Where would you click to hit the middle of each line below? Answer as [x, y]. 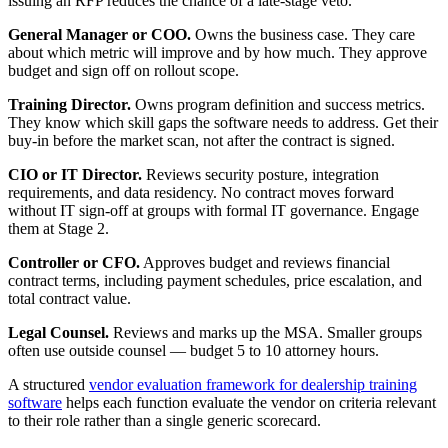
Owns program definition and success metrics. [278, 105]
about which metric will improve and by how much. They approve [217, 53]
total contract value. [69, 299]
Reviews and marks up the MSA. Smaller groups [265, 333]
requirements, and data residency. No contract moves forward [201, 193]
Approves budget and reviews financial [265, 263]
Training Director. [69, 105]
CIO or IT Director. [75, 175]
